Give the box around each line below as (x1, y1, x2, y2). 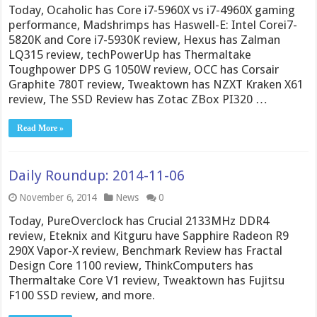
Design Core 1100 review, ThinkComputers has (8, 258, 254, 272)
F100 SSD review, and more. (8, 287, 156, 302)
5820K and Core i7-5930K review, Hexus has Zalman (8, 32, 281, 47)
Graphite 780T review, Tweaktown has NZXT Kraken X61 (8, 76, 304, 91)
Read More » (17, 122, 64, 133)
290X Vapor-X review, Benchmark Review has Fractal (8, 243, 283, 258)
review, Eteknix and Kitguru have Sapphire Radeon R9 (8, 228, 289, 243)
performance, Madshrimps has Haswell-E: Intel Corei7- (8, 17, 298, 32)
